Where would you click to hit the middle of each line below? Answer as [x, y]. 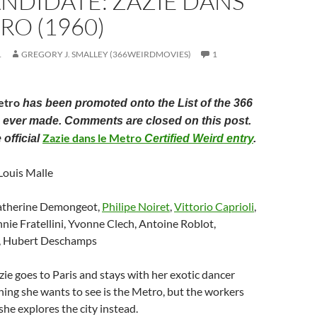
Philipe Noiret [136, 206]
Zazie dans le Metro [92, 138]
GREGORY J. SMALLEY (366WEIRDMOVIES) [106, 54]
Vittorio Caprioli [214, 206]
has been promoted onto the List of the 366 [136, 103]
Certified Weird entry [197, 138]
